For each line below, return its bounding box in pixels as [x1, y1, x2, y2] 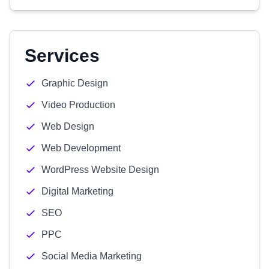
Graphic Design [41, 78, 108, 88]
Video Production [41, 100, 115, 110]
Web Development [41, 143, 121, 153]
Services [25, 46, 100, 65]
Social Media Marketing [41, 251, 142, 261]
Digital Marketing [41, 186, 113, 196]
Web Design [41, 121, 94, 131]
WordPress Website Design [41, 165, 159, 175]
